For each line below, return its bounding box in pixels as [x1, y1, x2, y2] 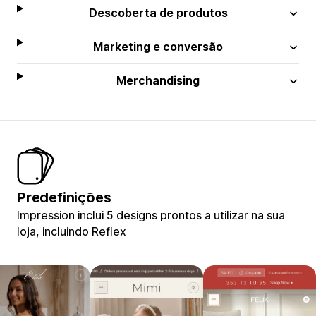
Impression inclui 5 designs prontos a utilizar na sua [17, 207, 285, 222]
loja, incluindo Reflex [17, 224, 126, 238]
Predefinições [17, 188, 111, 206]
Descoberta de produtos [88, 5, 228, 20]
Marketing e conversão [93, 39, 224, 54]
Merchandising [116, 73, 200, 87]
